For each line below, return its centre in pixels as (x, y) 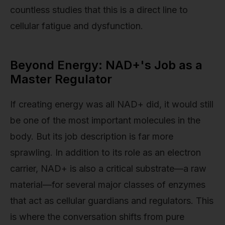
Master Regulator (61, 79)
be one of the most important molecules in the (105, 120)
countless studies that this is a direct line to (99, 10)
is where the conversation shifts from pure (97, 216)
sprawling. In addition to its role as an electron (105, 152)
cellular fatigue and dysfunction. (77, 26)
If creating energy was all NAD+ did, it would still (112, 104)
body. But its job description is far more (92, 136)
